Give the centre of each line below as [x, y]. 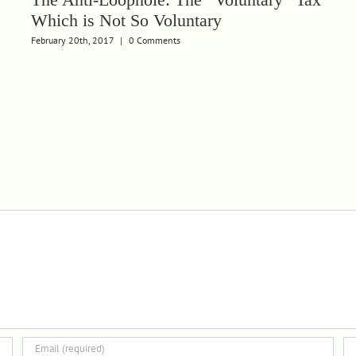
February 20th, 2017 [72, 41]
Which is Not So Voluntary [126, 21]
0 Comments [154, 41]
